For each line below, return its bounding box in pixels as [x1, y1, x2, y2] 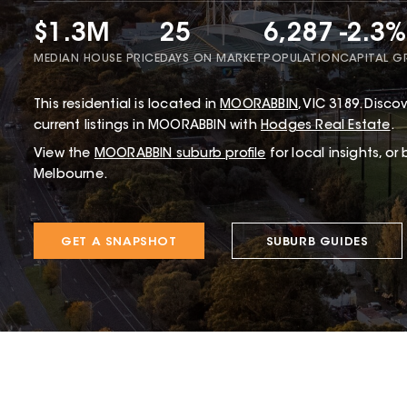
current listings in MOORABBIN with [34, 119, 261, 133]
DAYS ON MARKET [160, 54, 263, 65]
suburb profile [172, 147, 266, 161]
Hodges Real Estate [261, 119, 391, 133]
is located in [131, 98, 217, 112]
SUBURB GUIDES [265, 235, 369, 248]
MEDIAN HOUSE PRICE [34, 54, 160, 65]
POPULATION [263, 54, 340, 65]
